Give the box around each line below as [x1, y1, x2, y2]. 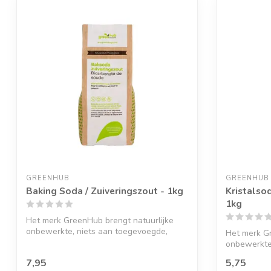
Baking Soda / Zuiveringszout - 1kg [26, 184, 183, 197]
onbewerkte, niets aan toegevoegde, [26, 225, 168, 237]
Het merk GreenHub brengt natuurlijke [26, 214, 174, 226]
